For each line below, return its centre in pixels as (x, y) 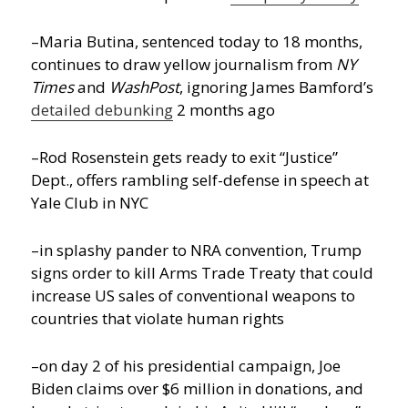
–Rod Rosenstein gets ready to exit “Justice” (185, 158)
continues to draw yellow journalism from (184, 64)
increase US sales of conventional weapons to (194, 296)
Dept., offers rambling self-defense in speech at (200, 180)
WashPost (145, 87)
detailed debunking (102, 109)
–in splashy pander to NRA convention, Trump (197, 250)
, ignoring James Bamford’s (277, 87)
